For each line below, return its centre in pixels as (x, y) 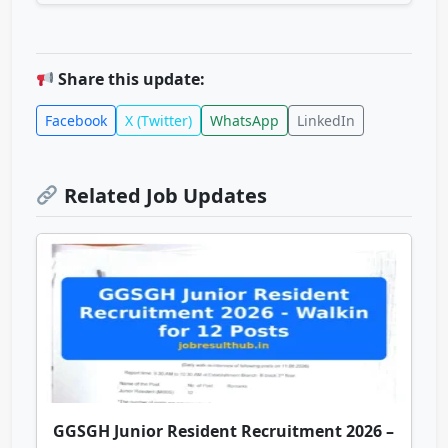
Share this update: (130, 79)
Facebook (76, 121)
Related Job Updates (162, 196)
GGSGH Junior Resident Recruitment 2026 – (223, 431)
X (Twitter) (158, 121)
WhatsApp (244, 121)
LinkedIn (326, 121)
